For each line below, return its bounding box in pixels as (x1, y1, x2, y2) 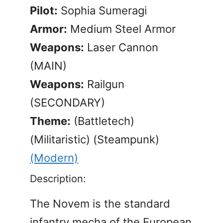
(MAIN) (30, 59, 67, 72)
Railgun (84, 77, 124, 91)
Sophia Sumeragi (58, 3, 147, 17)
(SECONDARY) (30, 96, 105, 109)
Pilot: (30, 3, 58, 17)
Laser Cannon (84, 40, 158, 54)
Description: (30, 172, 86, 185)
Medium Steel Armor (67, 22, 176, 35)
